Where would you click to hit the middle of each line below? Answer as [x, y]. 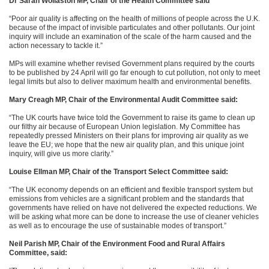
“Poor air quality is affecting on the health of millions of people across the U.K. [134, 19]
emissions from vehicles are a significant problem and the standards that [126, 199]
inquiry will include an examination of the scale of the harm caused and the [130, 37]
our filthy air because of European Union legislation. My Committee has [125, 127]
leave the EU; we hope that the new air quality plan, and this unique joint [126, 145]
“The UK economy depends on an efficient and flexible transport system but [131, 190]
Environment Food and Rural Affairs [164, 244]
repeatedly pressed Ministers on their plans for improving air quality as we [129, 136]
